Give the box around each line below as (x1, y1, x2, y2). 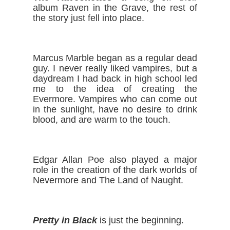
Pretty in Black (33, 215, 97, 225)
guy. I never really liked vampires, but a (33, 63, 197, 73)
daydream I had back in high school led (33, 73, 197, 84)
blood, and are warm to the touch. (33, 114, 170, 125)
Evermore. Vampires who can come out (33, 94, 197, 104)
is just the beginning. (97, 215, 184, 225)
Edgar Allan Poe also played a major (33, 155, 197, 165)
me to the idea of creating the (33, 84, 197, 94)
